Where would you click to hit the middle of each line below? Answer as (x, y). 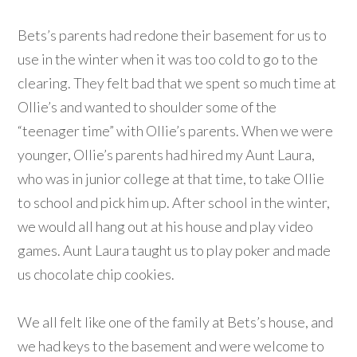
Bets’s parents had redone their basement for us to (173, 35)
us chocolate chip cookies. (96, 275)
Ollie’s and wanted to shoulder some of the (147, 107)
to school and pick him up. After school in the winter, (174, 203)
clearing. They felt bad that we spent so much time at (177, 83)
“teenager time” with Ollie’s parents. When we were (176, 131)
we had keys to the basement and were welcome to (171, 346)
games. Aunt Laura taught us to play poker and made (175, 251)
